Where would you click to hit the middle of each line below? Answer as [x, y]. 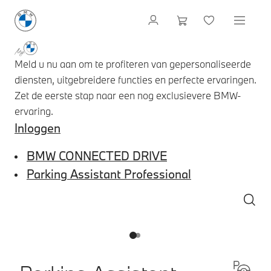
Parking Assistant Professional [109, 174]
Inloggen [38, 128]
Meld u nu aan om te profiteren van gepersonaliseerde [133, 64]
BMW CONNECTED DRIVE [97, 155]
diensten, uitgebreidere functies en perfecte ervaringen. [135, 79]
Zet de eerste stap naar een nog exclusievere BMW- [128, 95]
